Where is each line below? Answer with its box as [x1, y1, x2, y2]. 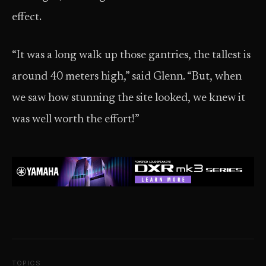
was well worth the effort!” [12, 114, 140, 125]
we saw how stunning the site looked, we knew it [12, 93, 245, 104]
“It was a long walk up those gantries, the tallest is [12, 50, 251, 61]
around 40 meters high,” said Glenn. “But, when [12, 71, 242, 83]
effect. [12, 12, 42, 23]
